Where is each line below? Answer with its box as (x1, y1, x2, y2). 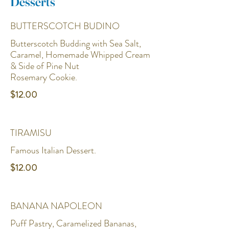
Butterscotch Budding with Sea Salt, (10, 37, 141, 50)
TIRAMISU (10, 126, 52, 140)
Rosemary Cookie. (10, 71, 77, 84)
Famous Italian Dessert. (10, 144, 96, 157)
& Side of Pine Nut (10, 59, 79, 73)
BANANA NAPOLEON (10, 199, 102, 213)
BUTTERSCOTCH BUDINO (10, 19, 120, 33)
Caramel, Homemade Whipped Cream (10, 48, 150, 61)
